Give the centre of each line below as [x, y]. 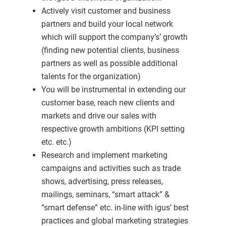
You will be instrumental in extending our [113, 90]
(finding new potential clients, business [110, 50]
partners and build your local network [107, 24]
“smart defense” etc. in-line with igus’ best [115, 208]
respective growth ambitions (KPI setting [113, 129]
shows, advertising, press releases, [102, 181]
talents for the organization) [91, 76]
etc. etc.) [56, 142]
